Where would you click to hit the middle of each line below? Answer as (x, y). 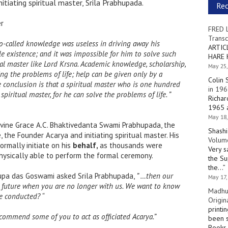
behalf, (86, 145)
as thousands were (131, 145)
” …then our (155, 176)
